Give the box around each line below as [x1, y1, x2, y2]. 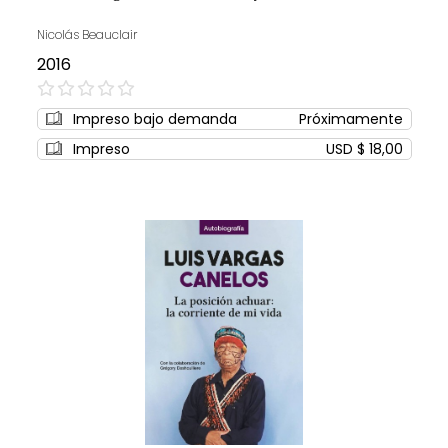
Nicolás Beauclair [36, 26, 137, 44]
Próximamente [298, 109, 403, 130]
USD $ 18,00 [325, 139, 403, 160]
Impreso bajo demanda [72, 109, 237, 130]
